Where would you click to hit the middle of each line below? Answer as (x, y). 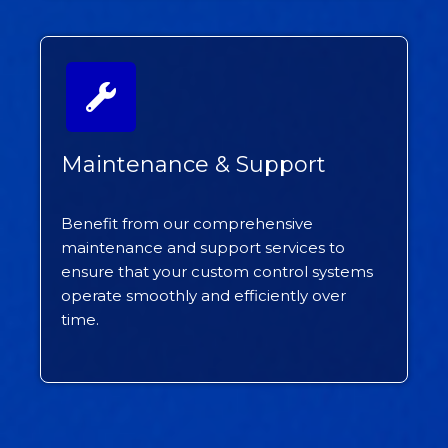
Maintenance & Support (193, 165)
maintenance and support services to (203, 248)
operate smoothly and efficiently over (203, 296)
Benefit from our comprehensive (187, 224)
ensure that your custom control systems (217, 272)
